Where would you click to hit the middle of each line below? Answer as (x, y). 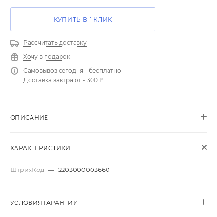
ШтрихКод (28, 170)
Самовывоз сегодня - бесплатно (72, 70)
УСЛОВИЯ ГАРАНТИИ (44, 203)
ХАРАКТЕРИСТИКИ (40, 148)
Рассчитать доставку (55, 42)
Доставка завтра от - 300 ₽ (63, 80)
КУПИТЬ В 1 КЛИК (83, 20)
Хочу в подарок (47, 56)
